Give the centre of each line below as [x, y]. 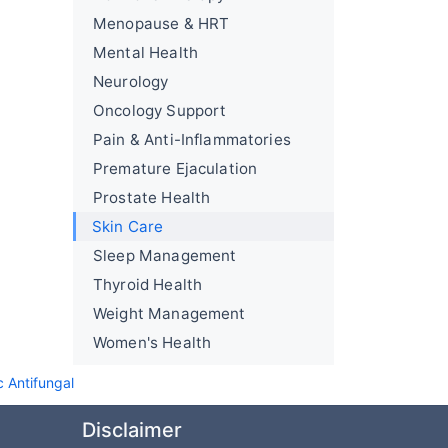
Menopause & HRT [161, 23]
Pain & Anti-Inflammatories [192, 139]
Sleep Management [165, 255]
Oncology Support [160, 110]
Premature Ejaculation [175, 168]
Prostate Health [152, 197]
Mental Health [145, 52]
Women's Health [152, 342]
